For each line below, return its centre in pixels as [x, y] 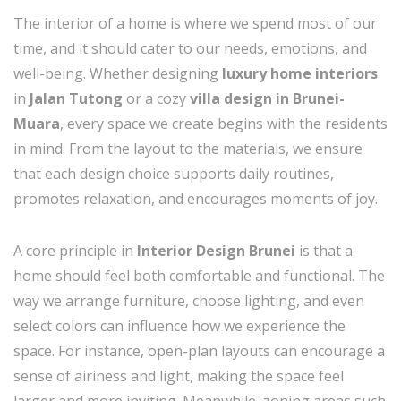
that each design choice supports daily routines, [174, 174]
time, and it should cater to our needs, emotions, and [190, 48]
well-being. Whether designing [118, 73]
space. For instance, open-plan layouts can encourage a [199, 351]
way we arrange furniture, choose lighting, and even [189, 301]
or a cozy [156, 98]
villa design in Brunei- [267, 98]
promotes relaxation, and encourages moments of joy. [196, 199]
